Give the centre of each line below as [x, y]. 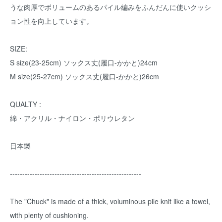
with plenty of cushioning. [49, 215]
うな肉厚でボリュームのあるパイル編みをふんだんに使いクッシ [111, 7]
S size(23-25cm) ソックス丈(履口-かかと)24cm [84, 62]
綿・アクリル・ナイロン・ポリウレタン [72, 118]
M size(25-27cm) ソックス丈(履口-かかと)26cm [84, 76]
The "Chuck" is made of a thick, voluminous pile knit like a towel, [110, 201]
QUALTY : [26, 104]
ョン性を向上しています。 [52, 21]
